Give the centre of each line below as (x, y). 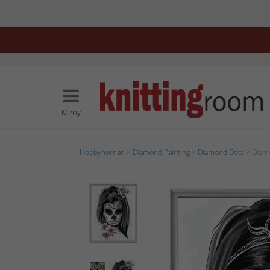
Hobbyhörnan (102, 152)
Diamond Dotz (221, 152)
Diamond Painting (161, 152)
